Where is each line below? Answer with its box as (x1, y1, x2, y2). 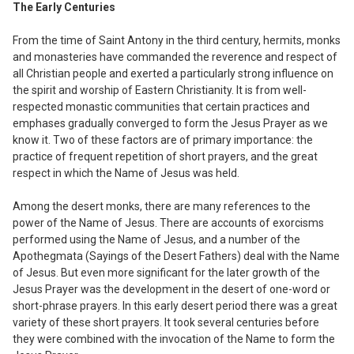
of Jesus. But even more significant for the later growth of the (13, 265, 320, 279)
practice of (13, 149, 69, 163)
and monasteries (13, 50, 100, 63)
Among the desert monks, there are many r (13, 199, 228, 213)
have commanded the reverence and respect (100, 50, 326, 63)
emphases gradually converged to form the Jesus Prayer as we (13, 116, 328, 130)
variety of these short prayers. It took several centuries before (13, 315, 319, 329)
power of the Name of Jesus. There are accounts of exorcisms (13, 216, 324, 229)
